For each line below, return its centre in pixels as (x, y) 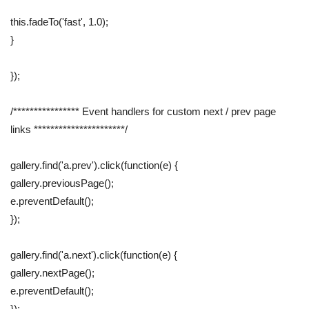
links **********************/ (69, 130)
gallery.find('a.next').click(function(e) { (94, 255)
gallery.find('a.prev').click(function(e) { (94, 166)
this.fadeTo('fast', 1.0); (59, 22)
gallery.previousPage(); (62, 183)
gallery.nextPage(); (52, 273)
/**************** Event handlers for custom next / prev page (143, 112)
